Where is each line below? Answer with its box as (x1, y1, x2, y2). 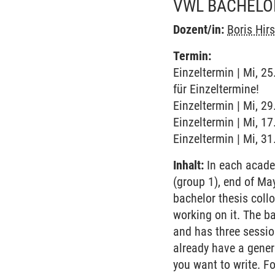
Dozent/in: (173, 22, 225, 37)
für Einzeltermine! (173, 82, 260, 96)
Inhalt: (173, 158, 204, 172)
